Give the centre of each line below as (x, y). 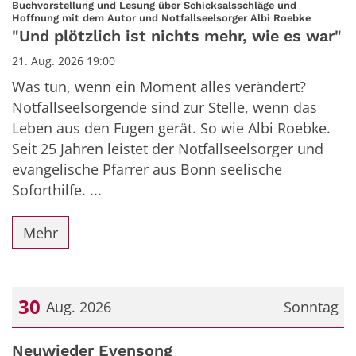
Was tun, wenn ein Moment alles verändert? (159, 87)
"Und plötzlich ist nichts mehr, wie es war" (177, 37)
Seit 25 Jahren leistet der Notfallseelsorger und (168, 149)
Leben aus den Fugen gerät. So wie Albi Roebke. (171, 128)
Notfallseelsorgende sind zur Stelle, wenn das (164, 108)
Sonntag (311, 307)
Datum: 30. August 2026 (91, 343)
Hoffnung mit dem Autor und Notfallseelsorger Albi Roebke (161, 18)
